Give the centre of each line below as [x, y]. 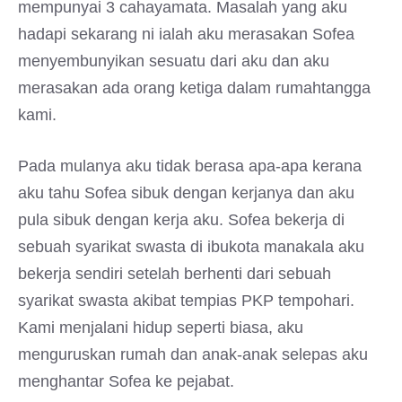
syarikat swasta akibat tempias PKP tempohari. [186, 301]
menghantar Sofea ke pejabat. [126, 381]
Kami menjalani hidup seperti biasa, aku [161, 328]
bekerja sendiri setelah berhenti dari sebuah [175, 274]
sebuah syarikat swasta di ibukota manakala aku [191, 247]
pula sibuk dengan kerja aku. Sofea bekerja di [181, 220]
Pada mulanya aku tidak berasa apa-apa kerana [190, 166]
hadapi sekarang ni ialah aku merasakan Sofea [186, 34]
